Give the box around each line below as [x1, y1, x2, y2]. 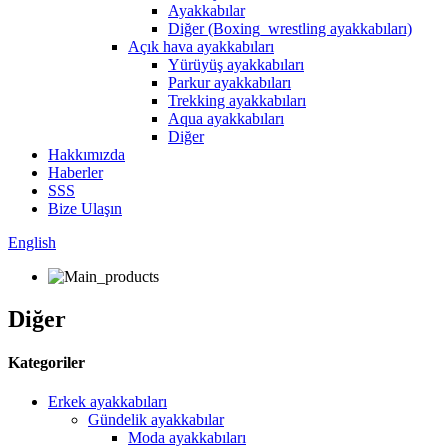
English [8, 234, 56, 251]
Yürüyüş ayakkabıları [168, 56, 304, 73]
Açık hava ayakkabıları [128, 38, 274, 55]
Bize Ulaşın [48, 200, 122, 217]
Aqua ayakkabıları [168, 110, 284, 127]
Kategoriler [8, 354, 85, 372]
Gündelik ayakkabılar [88, 411, 224, 429]
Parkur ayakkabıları [168, 74, 291, 91]
